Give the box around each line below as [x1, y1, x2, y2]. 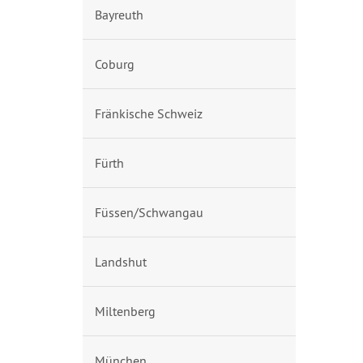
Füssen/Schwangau [95, 204, 203, 220]
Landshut [95, 254, 147, 270]
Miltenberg [95, 303, 156, 319]
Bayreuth [95, 6, 143, 23]
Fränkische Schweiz [95, 105, 203, 122]
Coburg [95, 56, 135, 72]
